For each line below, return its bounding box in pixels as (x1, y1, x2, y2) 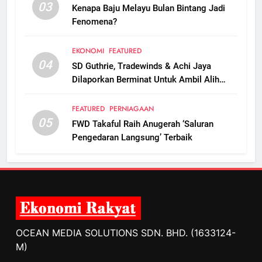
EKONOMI (71, 46, 104, 57)
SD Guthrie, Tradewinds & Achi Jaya (71, 61, 211, 72)
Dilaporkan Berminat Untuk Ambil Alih (71, 74, 219, 85)
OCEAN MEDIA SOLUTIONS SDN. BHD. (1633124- (16, 227, 236, 239)
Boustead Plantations (71, 88, 156, 99)
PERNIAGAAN (109, 104, 154, 115)
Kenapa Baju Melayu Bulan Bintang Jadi (71, 3, 225, 14)
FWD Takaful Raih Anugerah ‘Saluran (71, 119, 213, 130)
